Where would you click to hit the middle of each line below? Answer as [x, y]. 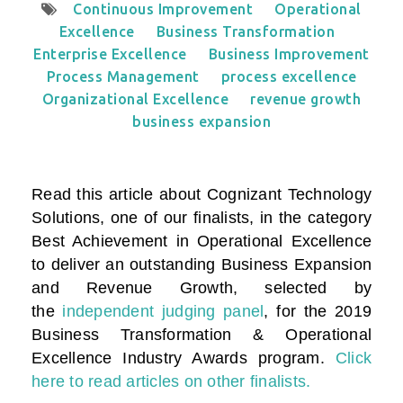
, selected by [302, 288]
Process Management [123, 77]
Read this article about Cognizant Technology [201, 195]
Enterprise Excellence [110, 54]
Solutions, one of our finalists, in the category [201, 218]
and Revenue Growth [133, 288]
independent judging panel [163, 312]
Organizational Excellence [135, 99]
